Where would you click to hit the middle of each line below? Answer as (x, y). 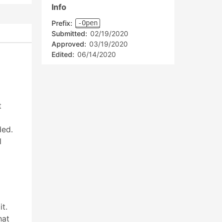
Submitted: (69, 33)
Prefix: (63, 23)
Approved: (69, 44)
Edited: (63, 54)
